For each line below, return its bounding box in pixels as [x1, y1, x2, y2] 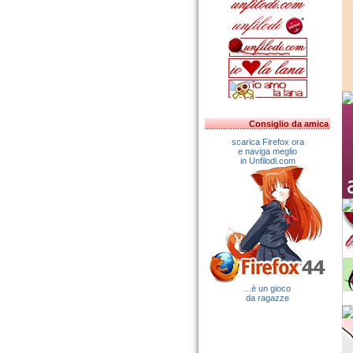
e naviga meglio [238, 147, 297, 156]
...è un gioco [244, 284, 291, 293]
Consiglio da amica [249, 119, 329, 128]
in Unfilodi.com [240, 156, 295, 165]
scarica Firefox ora [231, 137, 304, 147]
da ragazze [246, 293, 289, 303]
